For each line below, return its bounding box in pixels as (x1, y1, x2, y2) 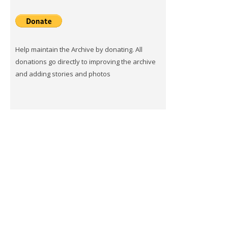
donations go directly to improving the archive (15, 57, 156, 66)
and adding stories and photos (15, 69, 110, 78)
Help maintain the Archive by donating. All (15, 45, 142, 54)
